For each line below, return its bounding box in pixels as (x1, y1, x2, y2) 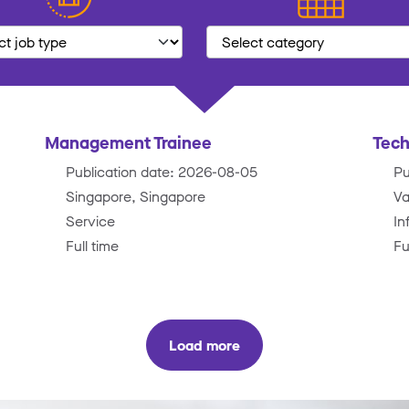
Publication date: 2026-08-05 (66, 162, 258, 181)
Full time (66, 236, 120, 255)
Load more (169, 335, 240, 354)
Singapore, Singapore (66, 186, 206, 205)
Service (66, 211, 116, 230)
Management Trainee (45, 131, 213, 152)
